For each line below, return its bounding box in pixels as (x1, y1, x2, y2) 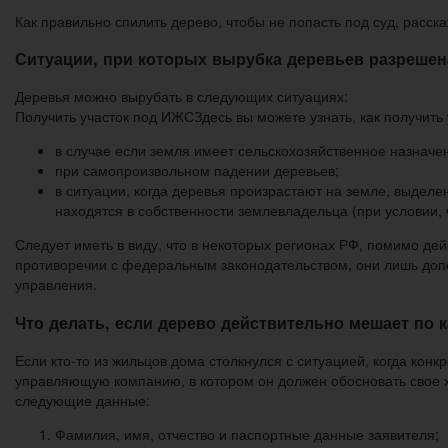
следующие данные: (15, 390, 150, 411)
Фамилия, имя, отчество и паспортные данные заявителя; (55, 424, 439, 445)
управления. (15, 274, 97, 295)
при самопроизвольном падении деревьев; (55, 160, 339, 181)
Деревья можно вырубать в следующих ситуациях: (15, 86, 348, 107)
